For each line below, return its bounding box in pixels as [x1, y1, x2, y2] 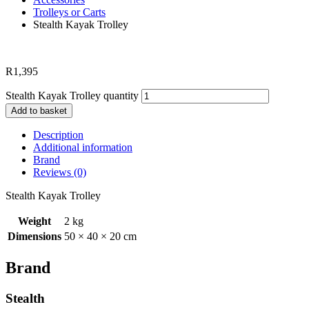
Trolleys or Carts [33, 6, 106, 18]
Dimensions [8, 230, 61, 242]
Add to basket [11, 105, 67, 116]
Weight [18, 215, 51, 227]
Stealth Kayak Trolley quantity [6, 89, 139, 101]
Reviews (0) [33, 166, 86, 178]
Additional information [33, 141, 132, 153]
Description [33, 128, 83, 141]
